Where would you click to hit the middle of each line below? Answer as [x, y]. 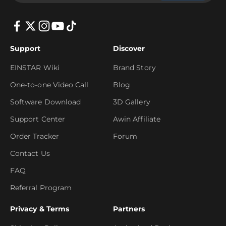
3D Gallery [132, 102]
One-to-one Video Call [49, 84]
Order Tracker [35, 136]
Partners [129, 209]
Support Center [38, 119]
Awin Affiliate [137, 119]
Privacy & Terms [40, 209]
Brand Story [134, 67]
